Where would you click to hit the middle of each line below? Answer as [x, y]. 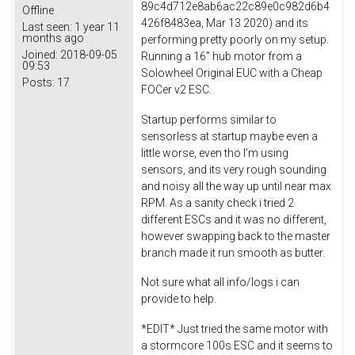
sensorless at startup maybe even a [229, 136]
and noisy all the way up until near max [236, 186]
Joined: [40, 54]
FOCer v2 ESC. [177, 89]
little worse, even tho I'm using [215, 153]
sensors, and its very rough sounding [234, 169]
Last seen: [47, 27]
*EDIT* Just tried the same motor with [235, 329]
